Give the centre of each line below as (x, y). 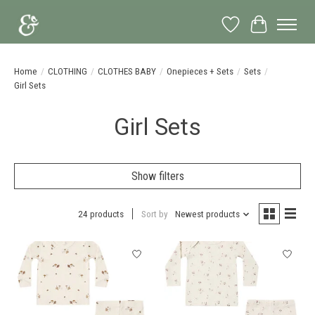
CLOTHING (67, 71)
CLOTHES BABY (127, 71)
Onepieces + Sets (200, 71)
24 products (101, 214)
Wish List (250, 31)
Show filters (157, 176)
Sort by (154, 214)
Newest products (207, 214)
